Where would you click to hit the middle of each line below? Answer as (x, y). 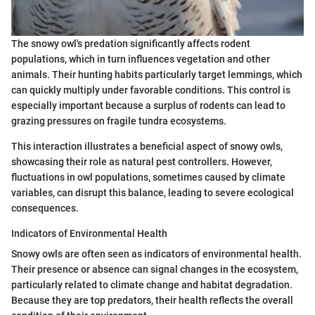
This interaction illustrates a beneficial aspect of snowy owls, (147, 146)
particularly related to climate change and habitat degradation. (152, 284)
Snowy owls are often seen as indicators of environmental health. (156, 253)
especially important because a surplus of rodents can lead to (148, 105)
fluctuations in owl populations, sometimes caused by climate (148, 177)
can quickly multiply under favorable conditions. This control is (151, 90)
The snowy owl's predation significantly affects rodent (131, 43)
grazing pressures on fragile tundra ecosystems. (119, 121)
